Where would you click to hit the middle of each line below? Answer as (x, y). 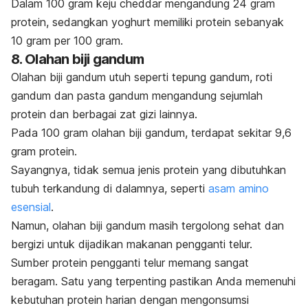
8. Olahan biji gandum (78, 59)
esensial (31, 207)
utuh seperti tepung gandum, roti (189, 77)
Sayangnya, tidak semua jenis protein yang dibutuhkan (148, 170)
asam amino (239, 189)
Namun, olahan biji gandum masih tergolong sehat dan (147, 226)
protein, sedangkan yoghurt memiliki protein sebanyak (147, 22)
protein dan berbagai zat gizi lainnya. (106, 114)
